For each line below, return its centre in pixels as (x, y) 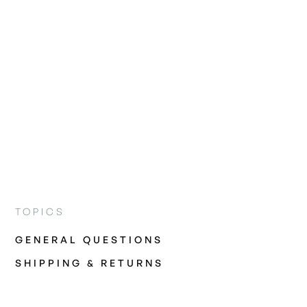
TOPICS (40, 211)
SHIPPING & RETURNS (90, 263)
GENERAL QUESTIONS (89, 240)
